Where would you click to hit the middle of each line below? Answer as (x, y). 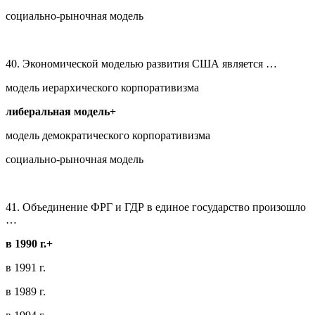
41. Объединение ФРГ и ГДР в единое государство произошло (156, 207)
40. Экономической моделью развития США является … (141, 63)
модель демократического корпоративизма (108, 135)
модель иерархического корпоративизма (102, 87)
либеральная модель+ (61, 111)
